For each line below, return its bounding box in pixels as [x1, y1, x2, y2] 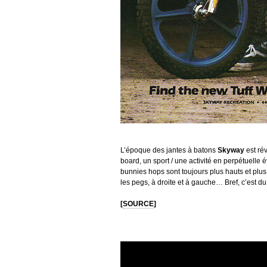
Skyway [218, 146, 244, 154]
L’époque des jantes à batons [120, 146, 218, 154]
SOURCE [123, 200, 154, 208]
